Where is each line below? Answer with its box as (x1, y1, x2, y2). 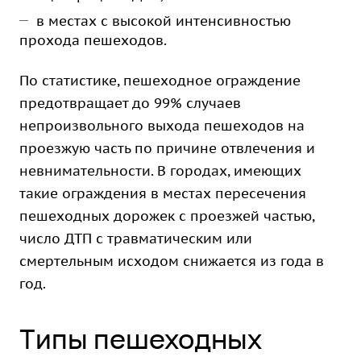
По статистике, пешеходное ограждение (19, 72, 301, 89)
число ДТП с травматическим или (19, 230, 252, 247)
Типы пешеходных (19, 320, 262, 357)
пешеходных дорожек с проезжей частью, (19, 207, 314, 225)
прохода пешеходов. (19, 31, 167, 49)
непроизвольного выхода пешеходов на (19, 117, 305, 135)
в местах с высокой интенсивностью (36, 12, 291, 30)
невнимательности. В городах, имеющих (19, 162, 301, 180)
